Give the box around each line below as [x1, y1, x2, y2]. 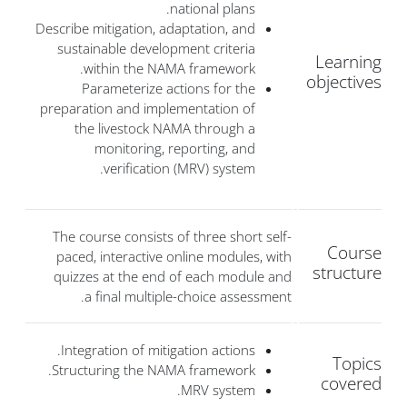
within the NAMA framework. [84, 59, 255, 78]
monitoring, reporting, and [94, 139, 255, 158]
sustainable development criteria [57, 39, 255, 58]
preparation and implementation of [40, 99, 255, 118]
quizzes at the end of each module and [54, 267, 292, 286]
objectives [306, 70, 382, 94]
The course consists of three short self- [53, 227, 292, 246]
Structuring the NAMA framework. [52, 361, 255, 380]
